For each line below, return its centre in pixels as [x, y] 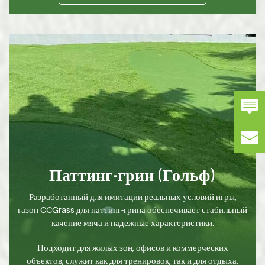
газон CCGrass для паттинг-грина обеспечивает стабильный [132, 210]
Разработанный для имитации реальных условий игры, [132, 197]
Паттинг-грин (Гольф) [132, 175]
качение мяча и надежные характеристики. [132, 223]
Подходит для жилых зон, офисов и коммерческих [132, 248]
